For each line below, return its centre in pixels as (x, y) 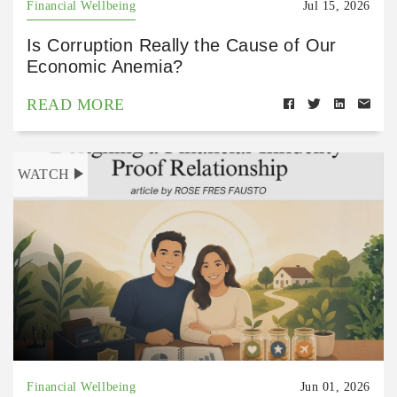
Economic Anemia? (105, 67)
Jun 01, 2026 (335, 387)
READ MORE (76, 105)
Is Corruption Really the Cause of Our (182, 46)
